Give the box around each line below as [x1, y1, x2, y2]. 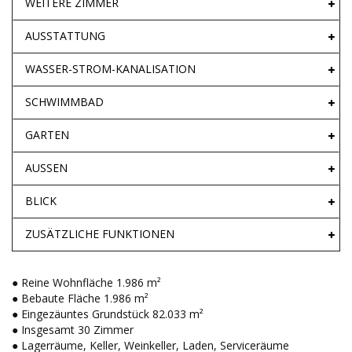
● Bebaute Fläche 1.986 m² [12, 291, 148, 306]
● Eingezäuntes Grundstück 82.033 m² [12, 306, 203, 322]
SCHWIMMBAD [25, 94, 104, 110]
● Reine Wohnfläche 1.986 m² [12, 275, 161, 291]
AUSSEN [25, 160, 68, 176]
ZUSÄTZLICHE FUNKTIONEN [25, 226, 174, 242]
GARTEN [25, 127, 69, 143]
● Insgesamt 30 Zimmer [12, 322, 134, 338]
